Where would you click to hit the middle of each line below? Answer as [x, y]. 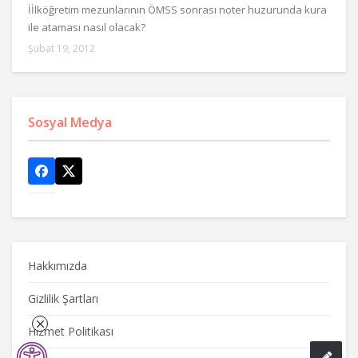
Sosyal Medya [70, 122]
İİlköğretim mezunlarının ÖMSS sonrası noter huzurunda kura [177, 9]
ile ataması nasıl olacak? [87, 27]
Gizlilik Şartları [63, 298]
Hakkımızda [58, 265]
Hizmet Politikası [71, 331]
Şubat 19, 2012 [62, 48]
